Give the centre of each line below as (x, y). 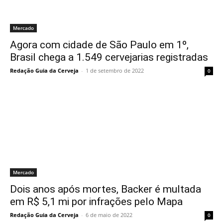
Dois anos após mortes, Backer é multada (106, 189)
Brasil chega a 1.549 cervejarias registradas (109, 57)
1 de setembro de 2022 (115, 70)
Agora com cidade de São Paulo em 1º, (99, 45)
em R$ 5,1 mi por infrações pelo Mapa (96, 202)
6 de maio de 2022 (109, 215)
